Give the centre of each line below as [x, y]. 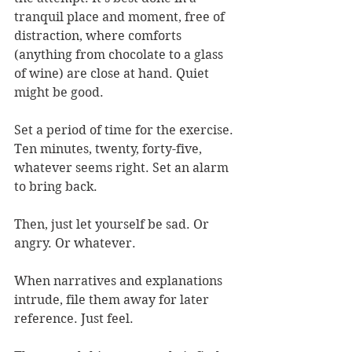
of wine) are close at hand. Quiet [113, 74]
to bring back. [56, 187]
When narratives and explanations [120, 281]
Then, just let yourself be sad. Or [113, 225]
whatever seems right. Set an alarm [123, 168]
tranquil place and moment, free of [121, 17]
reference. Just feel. [74, 319]
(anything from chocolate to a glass [120, 55]
